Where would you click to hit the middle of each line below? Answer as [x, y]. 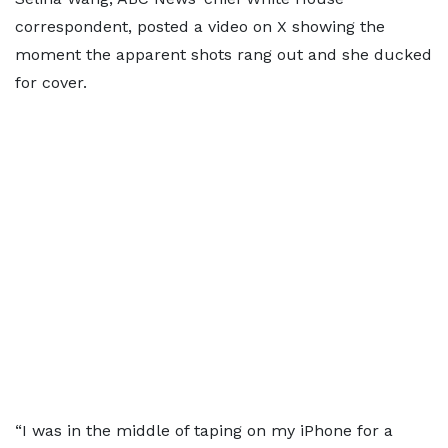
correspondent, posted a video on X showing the [200, 26]
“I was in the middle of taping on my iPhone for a [204, 430]
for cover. [51, 82]
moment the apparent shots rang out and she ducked [223, 54]
